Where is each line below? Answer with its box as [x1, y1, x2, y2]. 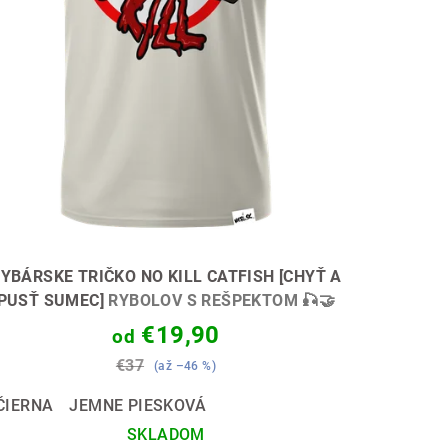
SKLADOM [127, 425, 205, 445]
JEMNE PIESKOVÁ [69, 396, 206, 416]
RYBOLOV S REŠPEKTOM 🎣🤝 [108, 291, 336, 311]
